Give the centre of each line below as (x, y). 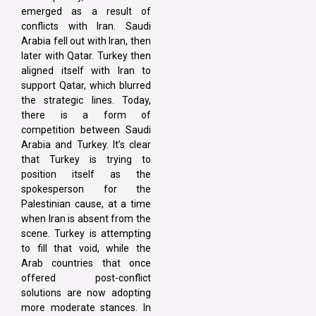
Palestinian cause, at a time (86, 204)
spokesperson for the (86, 189)
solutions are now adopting (86, 293)
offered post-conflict (86, 278)
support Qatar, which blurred (86, 86)
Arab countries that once (86, 263)
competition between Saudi (86, 130)
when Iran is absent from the (86, 219)
